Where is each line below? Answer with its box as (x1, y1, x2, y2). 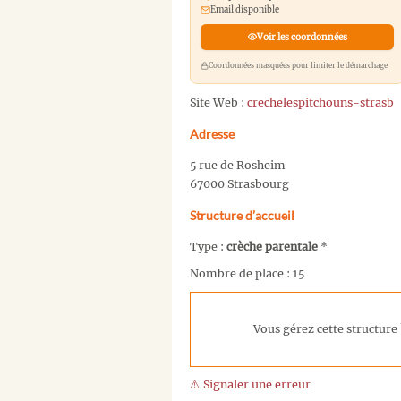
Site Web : (190, 95, 247, 109)
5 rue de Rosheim (190, 158, 286, 172)
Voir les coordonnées (256, 30, 347, 43)
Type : (190, 239, 226, 253)
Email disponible (209, 4, 279, 16)
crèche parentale (226, 239, 318, 253)
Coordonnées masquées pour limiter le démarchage (208, 60, 388, 70)
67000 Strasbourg (190, 176, 289, 191)
